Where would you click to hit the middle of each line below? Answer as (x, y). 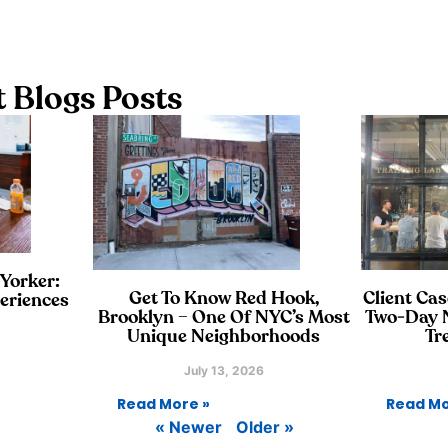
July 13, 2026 (223, 371)
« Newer (188, 427)
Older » (264, 427)
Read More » (164, 404)
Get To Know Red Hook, (223, 299)
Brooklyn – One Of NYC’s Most (223, 318)
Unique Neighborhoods (224, 337)
